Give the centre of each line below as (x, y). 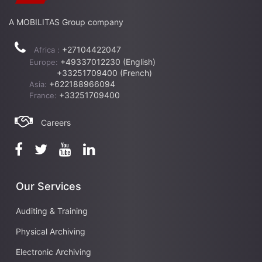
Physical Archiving (51, 231)
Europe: (45, 62)
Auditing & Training (52, 211)
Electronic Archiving (54, 251)
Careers (56, 122)
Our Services (49, 186)
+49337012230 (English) (108, 61)
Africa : (47, 49)
